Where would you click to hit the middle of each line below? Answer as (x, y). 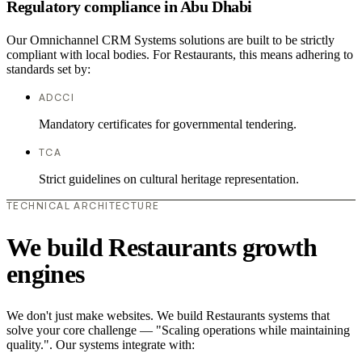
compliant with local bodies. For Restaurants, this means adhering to (180, 55)
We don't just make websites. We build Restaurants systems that (168, 316)
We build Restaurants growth (162, 247)
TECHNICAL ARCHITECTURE (83, 206)
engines (46, 274)
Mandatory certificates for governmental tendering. (168, 124)
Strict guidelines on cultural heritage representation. (169, 179)
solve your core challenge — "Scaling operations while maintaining (178, 330)
